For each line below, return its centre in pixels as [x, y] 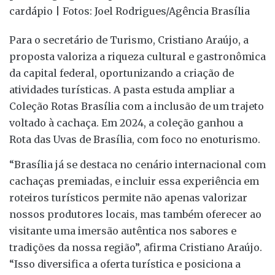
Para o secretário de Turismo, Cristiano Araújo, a [129, 40]
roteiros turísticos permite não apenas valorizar [128, 198]
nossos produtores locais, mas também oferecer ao [135, 215]
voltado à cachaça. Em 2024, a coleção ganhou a [126, 122]
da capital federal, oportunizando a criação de [122, 73]
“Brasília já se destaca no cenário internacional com [137, 165]
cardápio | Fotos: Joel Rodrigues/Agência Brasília [130, 11]
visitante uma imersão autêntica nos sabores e [123, 231]
